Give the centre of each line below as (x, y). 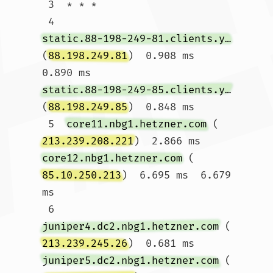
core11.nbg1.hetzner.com (136, 124)
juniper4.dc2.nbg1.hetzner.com (130, 226)
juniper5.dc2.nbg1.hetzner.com (130, 261)
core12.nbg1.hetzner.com (112, 158)
